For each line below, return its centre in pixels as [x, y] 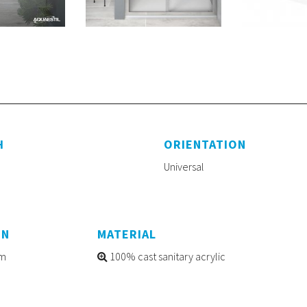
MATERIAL [126, 234]
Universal [184, 166]
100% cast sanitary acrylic [166, 256]
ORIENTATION [205, 144]
